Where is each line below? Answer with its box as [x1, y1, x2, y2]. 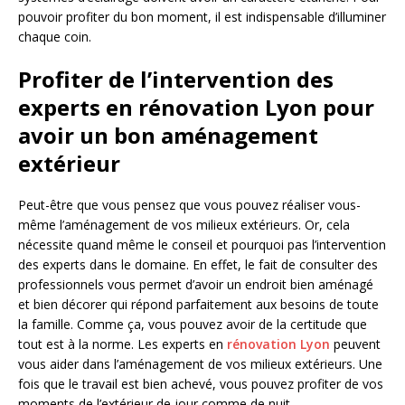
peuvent [330, 335, 381, 353]
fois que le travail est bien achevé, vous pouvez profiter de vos [18, 375, 383, 393]
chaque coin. [18, 28, 91, 46]
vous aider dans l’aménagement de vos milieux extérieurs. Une [18, 355, 382, 373]
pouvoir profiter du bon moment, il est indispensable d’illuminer [18, 8, 386, 26]
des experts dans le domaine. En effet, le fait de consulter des [18, 256, 378, 274]
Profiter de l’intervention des [18, 64, 334, 95]
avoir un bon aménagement [18, 120, 318, 151]
